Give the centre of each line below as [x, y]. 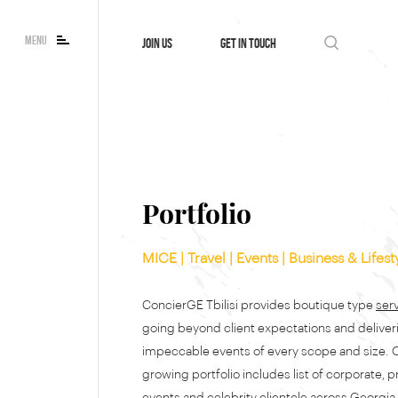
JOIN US [157, 43]
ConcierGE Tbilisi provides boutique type [259, 306]
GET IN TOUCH [248, 43]
